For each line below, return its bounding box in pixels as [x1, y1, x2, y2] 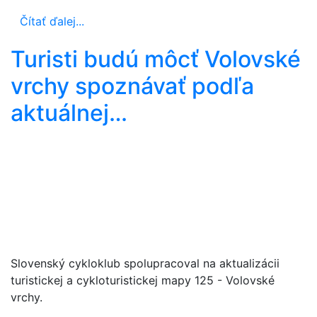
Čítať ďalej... [20, 13, 84, 28]
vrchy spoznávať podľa [11, 71, 254, 100]
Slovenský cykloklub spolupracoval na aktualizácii [11, 255, 279, 270]
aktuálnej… [11, 98, 127, 127]
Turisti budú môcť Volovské [11, 45, 301, 73]
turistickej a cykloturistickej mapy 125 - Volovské [11, 272, 275, 287]
